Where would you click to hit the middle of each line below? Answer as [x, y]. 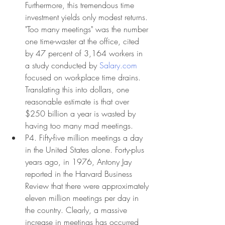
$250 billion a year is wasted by [82, 113]
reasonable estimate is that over [78, 101]
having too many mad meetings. [79, 125]
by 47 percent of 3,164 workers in [85, 53]
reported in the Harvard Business [80, 174]
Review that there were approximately [88, 186]
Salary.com [118, 65]
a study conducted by [62, 65]
